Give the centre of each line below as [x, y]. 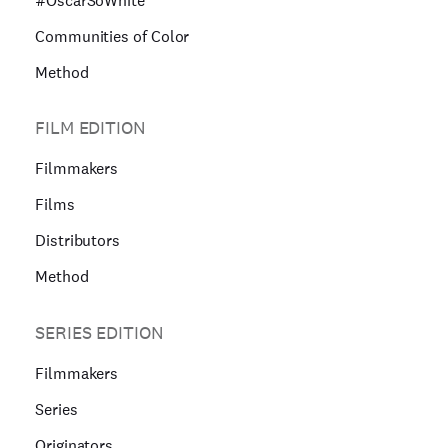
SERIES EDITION [99, 332]
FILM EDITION [90, 128]
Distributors [78, 241]
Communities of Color [112, 36]
